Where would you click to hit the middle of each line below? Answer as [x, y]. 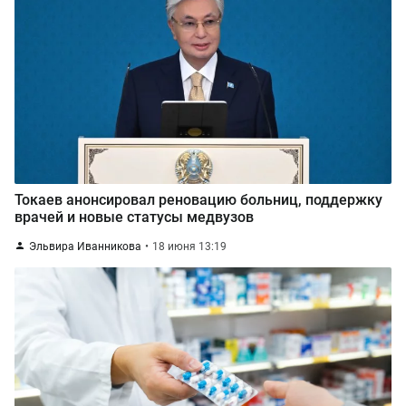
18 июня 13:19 [189, 246]
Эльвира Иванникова [85, 246]
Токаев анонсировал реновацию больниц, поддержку [198, 200]
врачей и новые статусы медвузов [134, 217]
